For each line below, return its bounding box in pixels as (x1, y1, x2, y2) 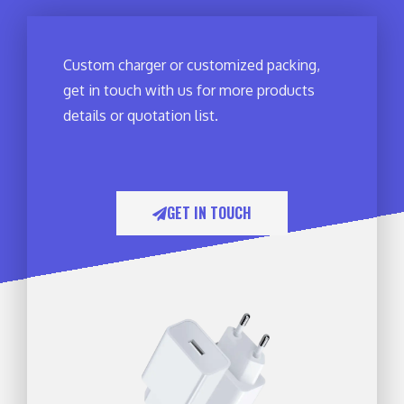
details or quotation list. (63, 106, 218, 125)
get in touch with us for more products (63, 81, 315, 100)
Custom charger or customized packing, (63, 56, 320, 75)
